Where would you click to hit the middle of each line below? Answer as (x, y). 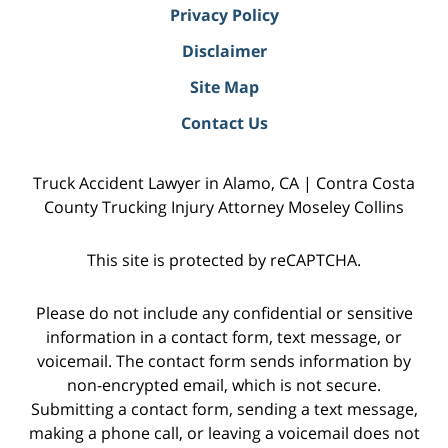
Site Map (224, 86)
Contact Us (224, 122)
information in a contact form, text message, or (224, 336)
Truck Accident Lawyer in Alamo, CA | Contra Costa (224, 182)
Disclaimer (224, 50)
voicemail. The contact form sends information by (224, 360)
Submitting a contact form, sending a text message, (224, 408)
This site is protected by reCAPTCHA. (224, 259)
